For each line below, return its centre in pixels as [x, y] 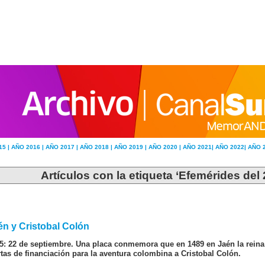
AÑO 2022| [232, 147]
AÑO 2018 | [97, 147]
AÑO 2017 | [63, 147]
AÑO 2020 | [166, 147]
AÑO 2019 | [131, 147]
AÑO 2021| [199, 147]
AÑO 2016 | [28, 147]
